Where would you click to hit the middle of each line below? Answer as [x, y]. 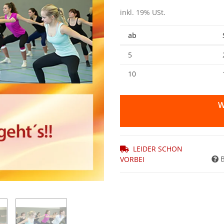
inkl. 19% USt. [143, 12]
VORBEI [132, 159]
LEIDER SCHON [158, 149]
